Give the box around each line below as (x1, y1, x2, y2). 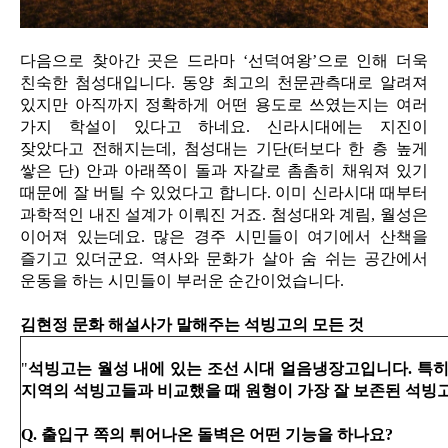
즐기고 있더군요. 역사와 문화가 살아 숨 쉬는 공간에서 (20, 249, 428, 267)
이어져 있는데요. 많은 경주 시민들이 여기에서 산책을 (20, 227, 428, 245)
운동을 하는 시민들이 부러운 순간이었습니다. (20, 271, 344, 289)
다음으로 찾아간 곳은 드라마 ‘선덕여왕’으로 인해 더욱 (20, 51, 428, 69)
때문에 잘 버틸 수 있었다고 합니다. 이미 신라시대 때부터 (20, 183, 428, 201)
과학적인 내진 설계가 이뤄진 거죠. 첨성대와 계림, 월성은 (20, 205, 428, 223)
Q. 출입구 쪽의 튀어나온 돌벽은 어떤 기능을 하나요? (21, 425, 393, 443)
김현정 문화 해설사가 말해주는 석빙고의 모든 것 (20, 315, 364, 333)
